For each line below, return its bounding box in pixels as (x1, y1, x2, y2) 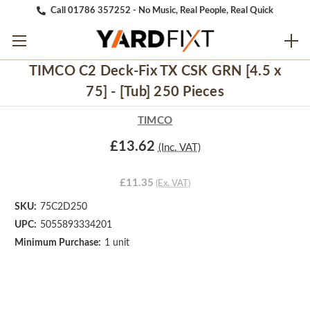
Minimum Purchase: (15, 237, 101, 248)
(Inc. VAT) (158, 142, 201, 153)
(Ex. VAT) (156, 179, 190, 188)
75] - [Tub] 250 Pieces (86, 85, 224, 100)
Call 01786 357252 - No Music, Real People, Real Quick (51, 6, 273, 15)
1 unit (104, 237, 129, 248)
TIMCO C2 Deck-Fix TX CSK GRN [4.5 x (28, 64, 282, 79)
